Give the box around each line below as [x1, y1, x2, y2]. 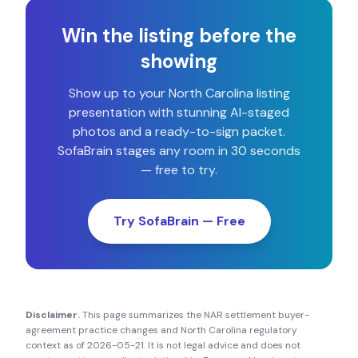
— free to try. [141, 161, 217, 178]
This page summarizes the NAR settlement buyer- [80, 308, 309, 321]
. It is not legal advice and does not [144, 339, 300, 352]
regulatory [247, 324, 297, 336]
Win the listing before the [62, 23, 296, 48]
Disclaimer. [26, 308, 80, 321]
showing [141, 49, 217, 74]
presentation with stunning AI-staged [69, 104, 289, 121]
